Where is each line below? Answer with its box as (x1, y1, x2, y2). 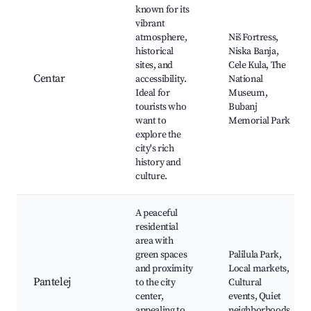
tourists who (135, 101, 187, 114)
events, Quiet (228, 290, 281, 303)
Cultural (228, 276, 262, 289)
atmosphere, (135, 31, 187, 44)
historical (135, 45, 174, 58)
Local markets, (228, 262, 289, 276)
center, (135, 290, 164, 303)
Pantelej (33, 275, 71, 289)
